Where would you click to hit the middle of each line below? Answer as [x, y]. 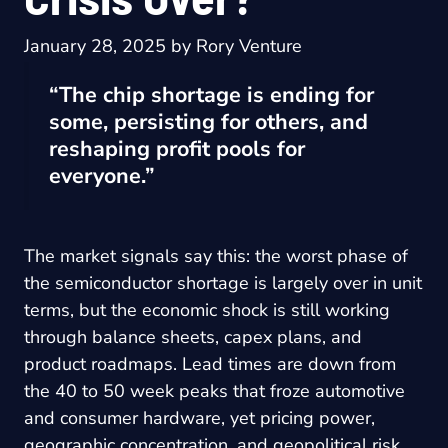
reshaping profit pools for [177, 149]
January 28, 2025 [95, 46]
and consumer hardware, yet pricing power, [199, 417]
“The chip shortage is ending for [211, 95]
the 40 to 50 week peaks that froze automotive [214, 390]
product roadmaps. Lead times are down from [210, 363]
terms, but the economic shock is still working [207, 309]
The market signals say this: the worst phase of [216, 255]
